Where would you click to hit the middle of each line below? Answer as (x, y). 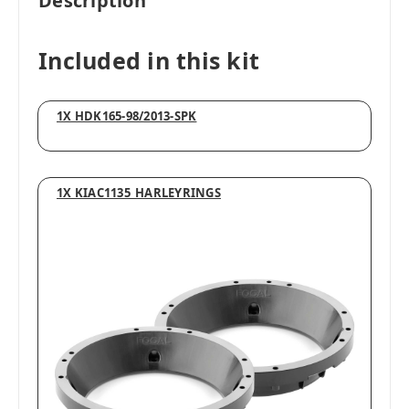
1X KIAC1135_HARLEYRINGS (139, 192)
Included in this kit (149, 60)
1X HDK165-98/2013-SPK (127, 115)
